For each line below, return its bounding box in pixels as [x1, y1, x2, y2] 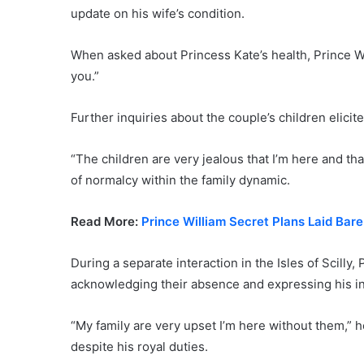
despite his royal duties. [71, 338, 208, 354]
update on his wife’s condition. [71, 5, 245, 21]
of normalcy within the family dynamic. [71, 171, 290, 188]
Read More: [71, 213, 141, 229]
